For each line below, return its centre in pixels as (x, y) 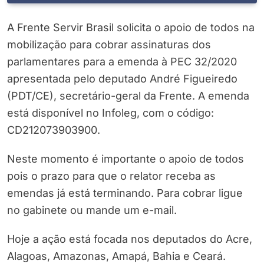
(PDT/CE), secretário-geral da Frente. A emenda (128, 96)
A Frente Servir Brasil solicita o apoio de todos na (131, 28)
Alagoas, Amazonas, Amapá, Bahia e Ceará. (116, 256)
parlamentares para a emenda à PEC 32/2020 (122, 62)
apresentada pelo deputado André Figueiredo (122, 79)
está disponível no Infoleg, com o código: (110, 113)
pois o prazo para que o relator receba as (111, 176)
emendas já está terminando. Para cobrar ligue (125, 193)
